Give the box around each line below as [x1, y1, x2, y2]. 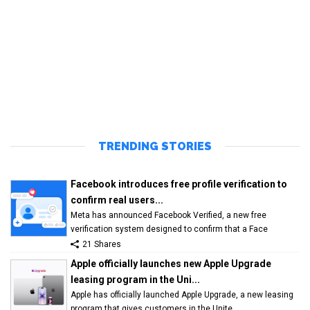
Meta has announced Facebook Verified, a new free [71, 210, 266, 220]
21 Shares [82, 239, 121, 249]
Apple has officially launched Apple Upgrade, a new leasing [71, 289, 293, 300]
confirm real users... [71, 194, 163, 206]
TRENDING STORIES [98, 139, 212, 153]
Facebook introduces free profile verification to [71, 178, 287, 190]
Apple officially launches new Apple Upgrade [71, 257, 271, 269]
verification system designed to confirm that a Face [71, 224, 268, 234]
